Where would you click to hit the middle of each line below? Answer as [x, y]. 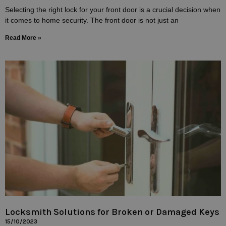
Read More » [23, 38]
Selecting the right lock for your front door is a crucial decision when [113, 9]
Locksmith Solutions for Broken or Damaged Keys [112, 212]
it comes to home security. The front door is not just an [92, 20]
